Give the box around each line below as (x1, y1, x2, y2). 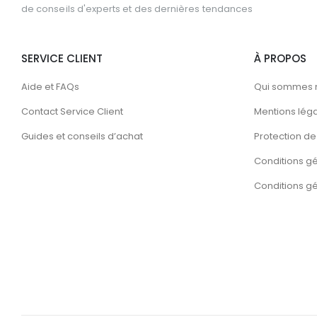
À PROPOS (253, 50, 306, 66)
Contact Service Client (21, 104, 123, 118)
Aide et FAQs (21, 79, 79, 93)
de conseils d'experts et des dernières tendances (21, 2, 253, 16)
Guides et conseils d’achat (21, 129, 143, 143)
